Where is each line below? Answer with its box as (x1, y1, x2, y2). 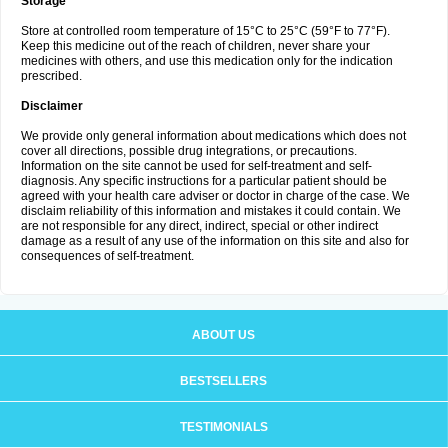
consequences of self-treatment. (21, 249, 194, 263)
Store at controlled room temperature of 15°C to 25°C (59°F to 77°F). (21, 24, 390, 38)
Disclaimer (21, 99, 83, 113)
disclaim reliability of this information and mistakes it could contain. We (21, 204, 401, 218)
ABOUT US (192, 328, 255, 342)
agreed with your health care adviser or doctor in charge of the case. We (21, 189, 410, 203)
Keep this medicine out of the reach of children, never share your (21, 39, 370, 53)
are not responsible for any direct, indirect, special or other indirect (21, 219, 378, 233)
